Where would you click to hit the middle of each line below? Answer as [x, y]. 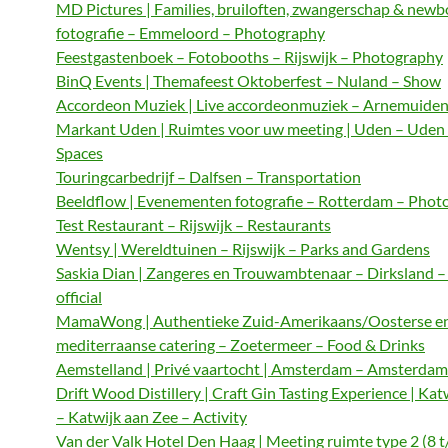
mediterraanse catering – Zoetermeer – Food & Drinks [240, 344]
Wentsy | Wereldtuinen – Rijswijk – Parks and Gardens [243, 248]
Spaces [79, 152]
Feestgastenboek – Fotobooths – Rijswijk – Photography [249, 56]
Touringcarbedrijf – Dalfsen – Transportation [208, 176]
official [79, 296]
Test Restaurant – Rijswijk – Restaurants [193, 224]
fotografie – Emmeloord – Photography [190, 32]
